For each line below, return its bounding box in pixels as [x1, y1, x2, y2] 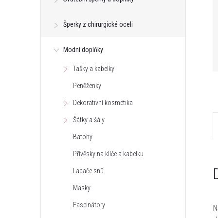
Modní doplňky [63, 46, 103, 54]
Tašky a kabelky [73, 65, 114, 73]
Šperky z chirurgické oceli [63, 20, 133, 28]
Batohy [73, 133, 92, 141]
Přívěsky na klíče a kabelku [73, 150, 144, 158]
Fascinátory [73, 201, 105, 209]
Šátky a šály [73, 116, 105, 124]
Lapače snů [73, 167, 104, 175]
